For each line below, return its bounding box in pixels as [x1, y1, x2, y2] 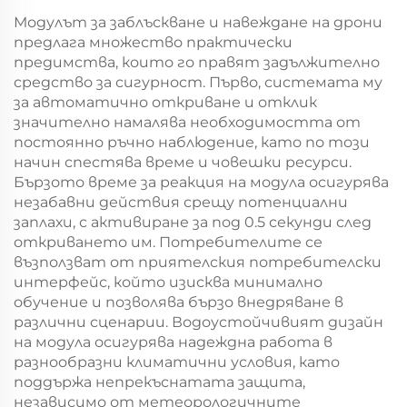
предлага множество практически [14, 34, 293, 51]
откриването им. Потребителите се [14, 233, 323, 251]
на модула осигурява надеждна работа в [14, 333, 333, 351]
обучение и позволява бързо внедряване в [14, 293, 343, 311]
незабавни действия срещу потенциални [14, 194, 348, 211]
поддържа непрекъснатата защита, [14, 373, 305, 391]
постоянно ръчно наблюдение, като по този [14, 134, 370, 151]
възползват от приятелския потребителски [14, 253, 382, 271]
